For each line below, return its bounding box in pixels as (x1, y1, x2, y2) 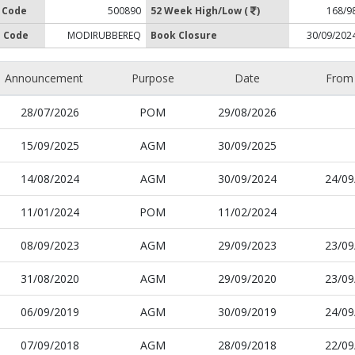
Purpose (131, 71, 174, 86)
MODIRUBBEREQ (67, 29, 141, 42)
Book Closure (151, 29, 217, 42)
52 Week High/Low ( (151, 4, 250, 17)
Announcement (4, 71, 83, 86)
